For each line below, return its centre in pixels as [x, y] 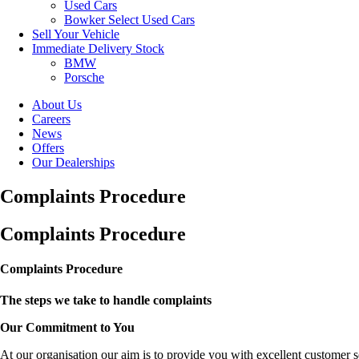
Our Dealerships [73, 162]
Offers [48, 148]
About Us [57, 105]
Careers [51, 119]
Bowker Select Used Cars [129, 20]
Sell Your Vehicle [76, 34]
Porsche [84, 77]
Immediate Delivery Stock [98, 48]
